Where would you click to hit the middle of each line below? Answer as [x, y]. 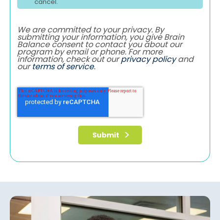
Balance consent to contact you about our [100, 45]
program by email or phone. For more [90, 52]
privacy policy [148, 59]
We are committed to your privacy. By [91, 30]
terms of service [63, 67]
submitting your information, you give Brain [101, 37]
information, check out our [69, 59]
